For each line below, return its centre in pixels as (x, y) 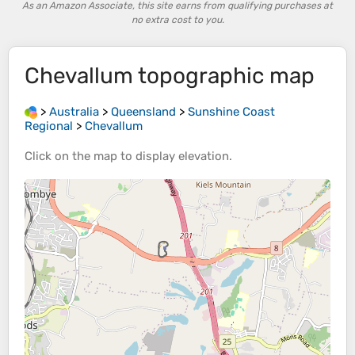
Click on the (59, 157)
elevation (204, 157)
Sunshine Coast (231, 112)
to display (148, 157)
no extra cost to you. (177, 20)
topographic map (224, 76)
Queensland (143, 112)
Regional (49, 126)
